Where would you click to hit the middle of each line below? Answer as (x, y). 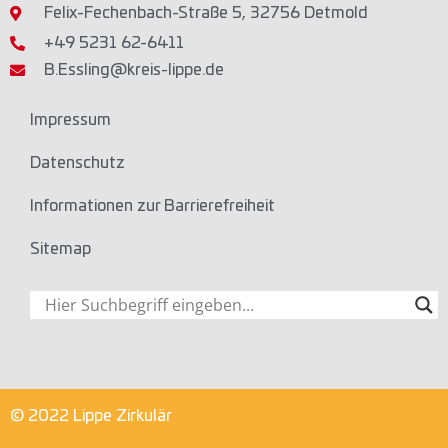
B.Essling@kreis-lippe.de (133, 70)
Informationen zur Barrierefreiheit (152, 206)
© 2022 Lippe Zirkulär (91, 416)
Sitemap (60, 249)
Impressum (70, 120)
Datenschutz (77, 163)
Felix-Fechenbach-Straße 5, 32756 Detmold (205, 13)
